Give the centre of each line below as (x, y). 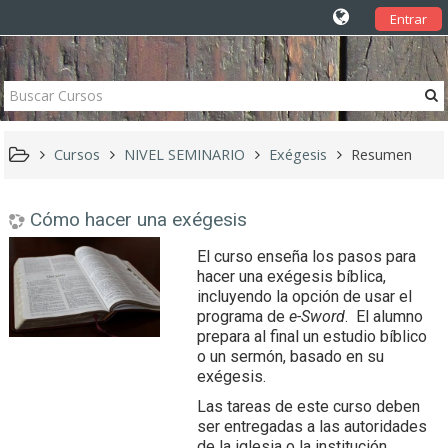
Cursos (77, 154)
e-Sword (317, 316)
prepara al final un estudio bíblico (312, 336)
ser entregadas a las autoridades (312, 426)
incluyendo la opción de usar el (305, 296)
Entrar (408, 19)
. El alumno (384, 316)
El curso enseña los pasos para (307, 256)
